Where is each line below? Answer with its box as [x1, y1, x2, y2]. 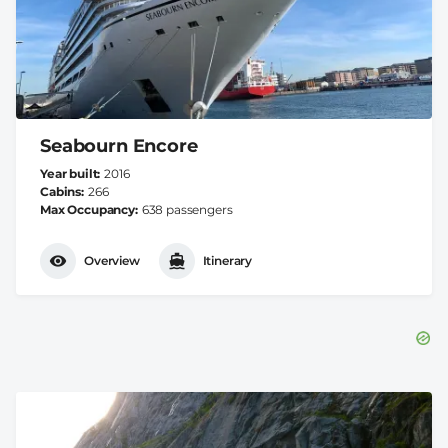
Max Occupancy [40, 201, 135, 217]
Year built [40, 165, 98, 181]
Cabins [40, 183, 82, 199]
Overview [84, 253, 140, 269]
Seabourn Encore [40, 134, 198, 157]
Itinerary [202, 253, 253, 269]
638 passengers [141, 201, 233, 217]
